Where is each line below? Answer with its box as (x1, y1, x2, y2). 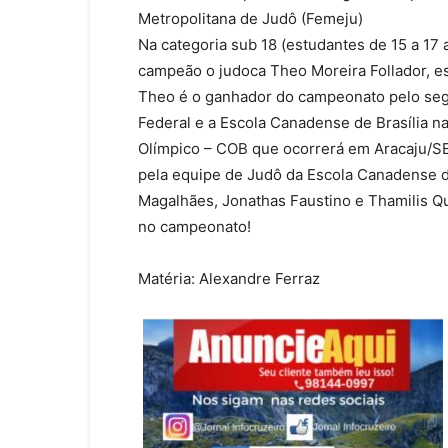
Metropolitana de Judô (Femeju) (138, 9, 363, 28)
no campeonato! (138, 217, 251, 236)
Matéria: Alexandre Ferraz (138, 269, 320, 288)
